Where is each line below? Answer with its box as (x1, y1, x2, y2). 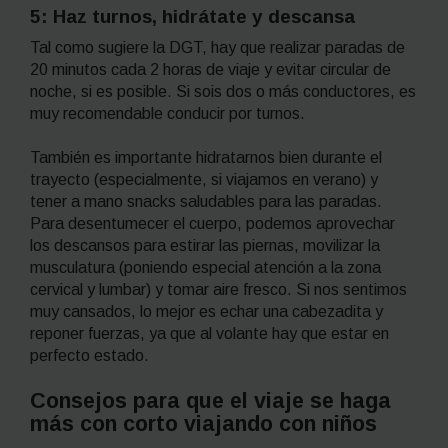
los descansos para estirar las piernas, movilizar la (30, 237, 380, 255)
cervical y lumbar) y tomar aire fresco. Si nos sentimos (30, 281, 411, 299)
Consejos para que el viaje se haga (30, 388, 391, 414)
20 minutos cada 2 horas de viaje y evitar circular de (30, 60, 391, 78)
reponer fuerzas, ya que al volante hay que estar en (30, 325, 389, 343)
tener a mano (30, 193, 127, 211)
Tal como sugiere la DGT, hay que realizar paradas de (30, 38, 405, 56)
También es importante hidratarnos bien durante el (30, 149, 382, 167)
